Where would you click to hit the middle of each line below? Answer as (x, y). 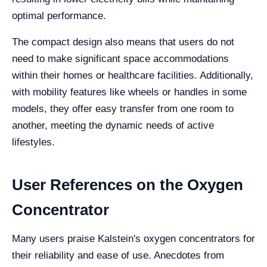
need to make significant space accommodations (120, 59)
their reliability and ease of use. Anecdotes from (118, 255)
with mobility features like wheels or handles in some (129, 92)
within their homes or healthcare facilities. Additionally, (133, 75)
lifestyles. (33, 142)
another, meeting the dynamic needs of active (113, 125)
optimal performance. (59, 16)
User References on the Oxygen (128, 185)
